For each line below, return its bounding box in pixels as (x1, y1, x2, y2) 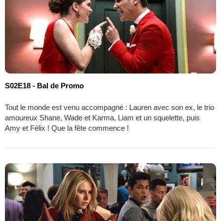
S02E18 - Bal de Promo (5, 81, 84, 90)
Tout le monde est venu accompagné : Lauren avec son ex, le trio (5, 103, 214, 111)
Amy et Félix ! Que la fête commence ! (5, 123, 129, 132)
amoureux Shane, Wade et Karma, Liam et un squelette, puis (5, 113, 200, 122)
